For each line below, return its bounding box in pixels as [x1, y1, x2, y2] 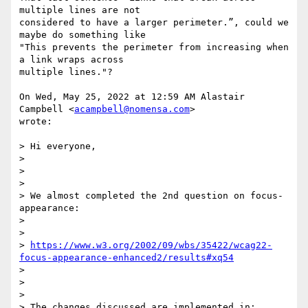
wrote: [19, 116, 52, 127]
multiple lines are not [19, 5, 140, 16]
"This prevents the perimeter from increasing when [19, 42, 289, 53]
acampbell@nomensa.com [74, 104, 190, 115]
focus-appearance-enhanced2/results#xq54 [19, 252, 234, 263]
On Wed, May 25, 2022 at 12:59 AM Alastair [19, 91, 245, 102]
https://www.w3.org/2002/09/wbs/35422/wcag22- [30, 240, 272, 251]
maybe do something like [19, 30, 146, 41]
